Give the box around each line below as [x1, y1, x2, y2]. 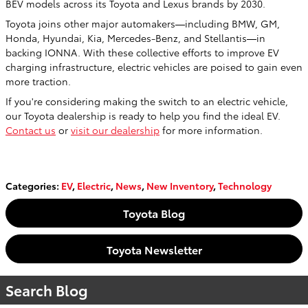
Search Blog [5, 280, 88, 300]
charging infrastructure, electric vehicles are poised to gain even [5, 59, 302, 74]
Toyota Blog [123, 205, 185, 221]
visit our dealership [71, 122, 159, 137]
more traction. [5, 74, 71, 88]
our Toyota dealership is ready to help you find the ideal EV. [5, 108, 280, 122]
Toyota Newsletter [106, 241, 202, 257]
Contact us [5, 122, 56, 137]
